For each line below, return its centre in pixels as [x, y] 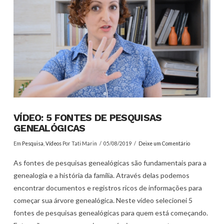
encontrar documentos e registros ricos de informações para [107, 188]
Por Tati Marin [79, 143]
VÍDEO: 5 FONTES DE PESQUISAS [87, 118]
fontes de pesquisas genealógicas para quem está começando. [110, 213]
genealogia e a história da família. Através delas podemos [101, 175]
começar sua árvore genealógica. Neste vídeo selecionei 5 [103, 200]
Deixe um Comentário [164, 143]
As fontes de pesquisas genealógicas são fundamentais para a [110, 163]
